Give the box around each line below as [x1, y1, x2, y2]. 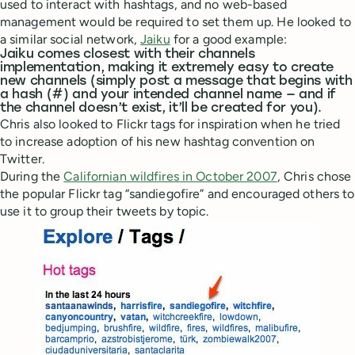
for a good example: [170, 31, 288, 47]
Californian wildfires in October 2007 [63, 168, 277, 184]
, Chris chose [277, 168, 352, 184]
